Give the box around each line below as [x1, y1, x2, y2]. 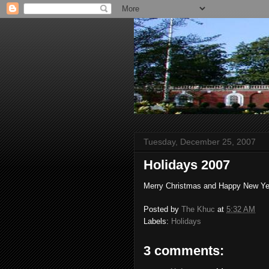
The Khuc [181, 204, 215, 214]
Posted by [144, 204, 181, 214]
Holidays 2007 [144, 157, 230, 172]
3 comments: [144, 243, 224, 258]
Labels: [144, 216, 171, 226]
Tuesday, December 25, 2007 [144, 137, 256, 147]
